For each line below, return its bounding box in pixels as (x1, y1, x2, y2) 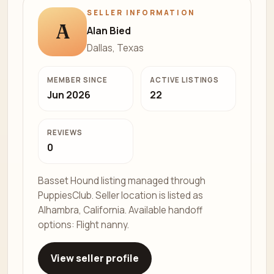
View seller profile (50, 251, 139, 265)
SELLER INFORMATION (87, 8, 195, 18)
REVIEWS (47, 127, 83, 137)
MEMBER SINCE (47, 75, 108, 85)
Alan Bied (87, 24, 131, 38)
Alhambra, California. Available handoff (38, 203, 202, 217)
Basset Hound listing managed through (38, 174, 206, 187)
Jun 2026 (47, 88, 91, 102)
